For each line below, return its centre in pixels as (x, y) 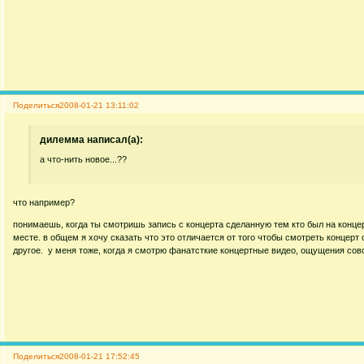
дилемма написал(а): (92, 140)
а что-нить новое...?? (84, 159)
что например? (43, 203)
